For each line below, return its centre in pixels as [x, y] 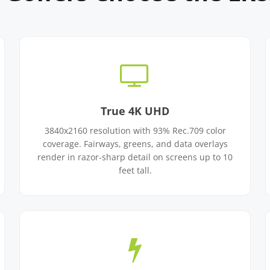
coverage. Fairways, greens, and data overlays [135, 144]
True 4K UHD [135, 111]
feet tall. [135, 170]
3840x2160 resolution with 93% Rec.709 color [135, 130]
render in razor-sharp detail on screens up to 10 [135, 157]
